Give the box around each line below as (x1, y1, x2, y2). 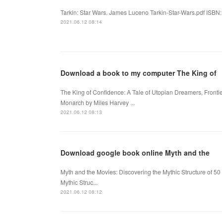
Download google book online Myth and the (60, 147, 210, 158)
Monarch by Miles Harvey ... (60, 98, 135, 107)
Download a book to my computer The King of (60, 67, 217, 78)
